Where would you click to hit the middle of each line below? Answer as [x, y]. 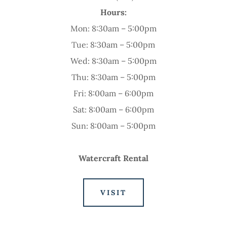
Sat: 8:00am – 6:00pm [113, 110]
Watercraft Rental [113, 158]
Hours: [113, 12]
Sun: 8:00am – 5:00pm [113, 126]
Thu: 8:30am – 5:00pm [113, 77]
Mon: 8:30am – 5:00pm [113, 29]
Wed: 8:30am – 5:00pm [113, 61]
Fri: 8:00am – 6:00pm [113, 93]
